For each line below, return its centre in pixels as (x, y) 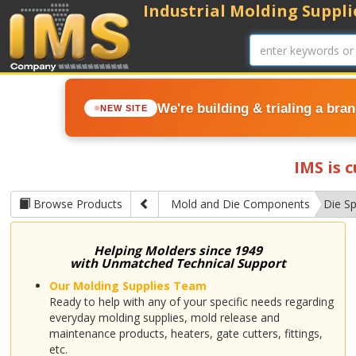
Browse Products (77, 204)
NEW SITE (124, 108)
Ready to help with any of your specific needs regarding (192, 302)
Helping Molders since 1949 (178, 251)
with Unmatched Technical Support (178, 263)
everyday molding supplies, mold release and (165, 317)
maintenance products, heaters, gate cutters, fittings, (186, 333)
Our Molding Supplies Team (128, 286)
